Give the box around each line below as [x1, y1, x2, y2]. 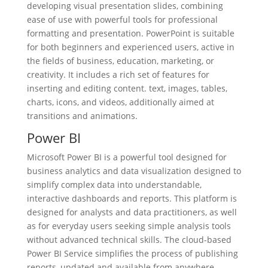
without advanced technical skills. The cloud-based [26, 234, 232, 245]
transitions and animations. [26, 110, 138, 121]
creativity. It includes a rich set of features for [26, 69, 209, 80]
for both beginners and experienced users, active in [26, 41, 234, 53]
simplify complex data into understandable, [26, 179, 202, 190]
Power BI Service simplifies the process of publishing [26, 248, 238, 259]
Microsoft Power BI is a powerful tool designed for [26, 151, 227, 163]
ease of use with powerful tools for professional [26, 14, 218, 25]
